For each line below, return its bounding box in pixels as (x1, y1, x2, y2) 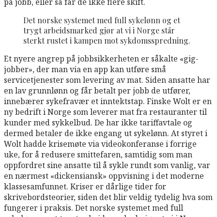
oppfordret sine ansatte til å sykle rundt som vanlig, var (4, 159, 210, 170)
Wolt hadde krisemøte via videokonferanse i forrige (4, 138, 197, 149)
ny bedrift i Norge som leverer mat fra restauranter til (4, 106, 207, 117)
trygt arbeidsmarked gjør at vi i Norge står (23, 25, 175, 35)
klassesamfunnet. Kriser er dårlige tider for (4, 181, 166, 192)
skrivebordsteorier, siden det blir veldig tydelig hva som (4, 191, 213, 202)
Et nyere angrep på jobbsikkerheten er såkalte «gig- (4, 53, 199, 64)
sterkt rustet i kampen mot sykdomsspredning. (23, 35, 190, 46)
